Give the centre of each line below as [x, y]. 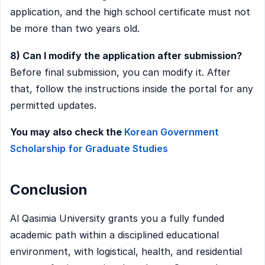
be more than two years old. [75, 29]
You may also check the [67, 132]
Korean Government [172, 132]
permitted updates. [53, 105]
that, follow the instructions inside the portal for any [132, 88]
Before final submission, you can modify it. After [120, 72]
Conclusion [49, 189]
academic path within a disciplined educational [114, 235]
